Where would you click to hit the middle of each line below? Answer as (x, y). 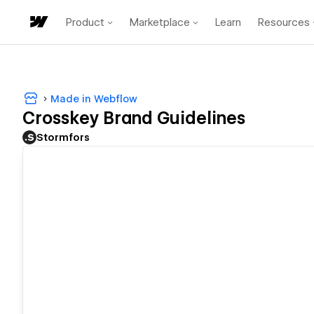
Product (85, 22)
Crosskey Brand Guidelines (134, 118)
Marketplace (160, 22)
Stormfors (63, 138)
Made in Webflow (94, 98)
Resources (284, 22)
